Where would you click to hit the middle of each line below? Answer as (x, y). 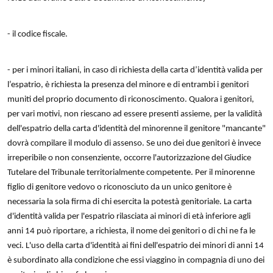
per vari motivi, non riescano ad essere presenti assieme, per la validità (135, 114)
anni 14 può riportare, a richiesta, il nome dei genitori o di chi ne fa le (131, 231)
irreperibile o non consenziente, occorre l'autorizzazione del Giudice (129, 158)
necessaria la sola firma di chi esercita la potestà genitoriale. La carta (129, 202)
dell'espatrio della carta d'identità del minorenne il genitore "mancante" (136, 129)
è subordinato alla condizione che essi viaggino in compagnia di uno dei (136, 260)
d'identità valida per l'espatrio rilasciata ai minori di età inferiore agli (129, 216)
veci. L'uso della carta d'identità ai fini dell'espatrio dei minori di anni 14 (136, 246)
